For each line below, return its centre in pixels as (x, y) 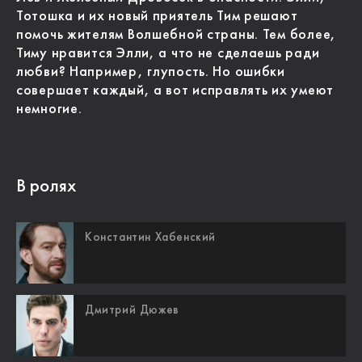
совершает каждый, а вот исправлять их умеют (175, 91)
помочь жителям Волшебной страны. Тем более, (176, 35)
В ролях (46, 187)
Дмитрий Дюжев (132, 311)
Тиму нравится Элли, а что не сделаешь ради (168, 54)
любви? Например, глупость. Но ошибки (151, 72)
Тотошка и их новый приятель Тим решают (157, 17)
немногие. (49, 109)
